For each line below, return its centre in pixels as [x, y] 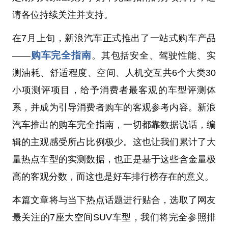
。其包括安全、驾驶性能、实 [154, 55]
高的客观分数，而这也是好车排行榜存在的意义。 [113, 176]
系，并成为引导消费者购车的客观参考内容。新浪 [114, 107]
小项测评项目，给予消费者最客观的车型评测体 [114, 90]
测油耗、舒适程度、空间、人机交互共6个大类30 [114, 73]
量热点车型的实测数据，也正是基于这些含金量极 [114, 159]
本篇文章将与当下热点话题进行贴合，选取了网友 [114, 200]
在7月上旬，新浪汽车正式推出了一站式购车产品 [114, 38]
